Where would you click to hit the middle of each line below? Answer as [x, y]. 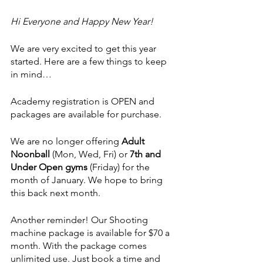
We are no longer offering [66, 141]
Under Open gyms [50, 167]
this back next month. [55, 193]
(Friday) [105, 167]
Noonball [31, 154]
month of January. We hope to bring [88, 180]
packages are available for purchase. [86, 114]
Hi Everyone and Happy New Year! [82, 22]
